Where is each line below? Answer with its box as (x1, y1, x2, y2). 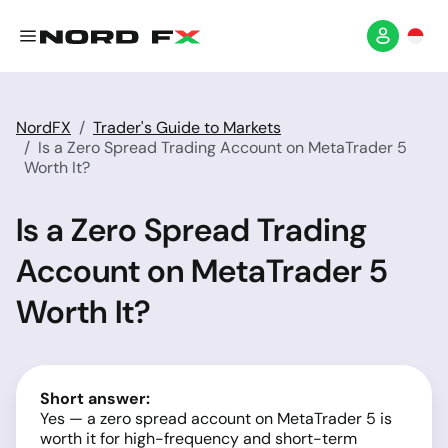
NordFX (16, 117, 71, 138)
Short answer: (40, 388, 150, 409)
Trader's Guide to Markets (93, 117, 281, 138)
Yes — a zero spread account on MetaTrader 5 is (40, 408, 392, 429)
